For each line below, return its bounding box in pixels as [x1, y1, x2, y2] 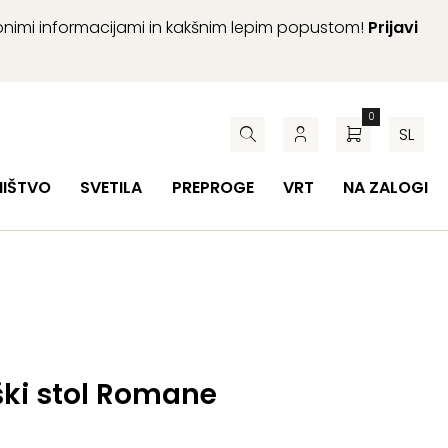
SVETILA [80, 176, 143, 199]
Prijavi [368, 16, 418, 39]
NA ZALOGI [342, 176, 428, 199]
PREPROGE [171, 176, 254, 199]
